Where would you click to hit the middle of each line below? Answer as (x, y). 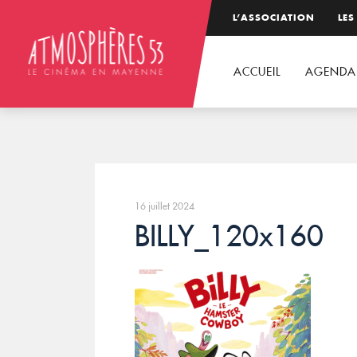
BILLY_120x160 (229, 235)
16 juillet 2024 (164, 206)
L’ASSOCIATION (274, 18)
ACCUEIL (257, 72)
